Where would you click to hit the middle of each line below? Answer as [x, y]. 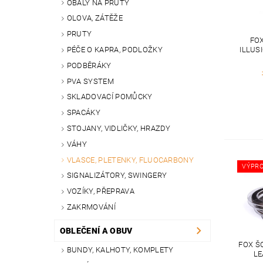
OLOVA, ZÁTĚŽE [95, 18]
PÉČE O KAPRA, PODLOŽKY [114, 50]
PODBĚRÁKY [89, 65]
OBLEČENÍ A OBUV [96, 230]
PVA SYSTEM [90, 81]
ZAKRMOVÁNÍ [91, 207]
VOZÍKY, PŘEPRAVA [100, 191]
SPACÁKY [84, 113]
